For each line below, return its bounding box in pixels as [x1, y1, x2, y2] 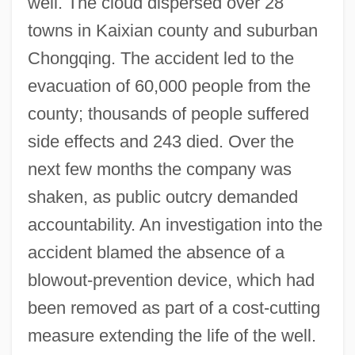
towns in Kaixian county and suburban [27, 20, 318, 40]
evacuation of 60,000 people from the [27, 75, 311, 96]
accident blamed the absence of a [27, 242, 284, 262]
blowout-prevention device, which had [27, 269, 315, 290]
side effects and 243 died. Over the [27, 131, 294, 151]
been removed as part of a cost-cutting [27, 297, 320, 318]
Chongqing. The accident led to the [27, 48, 294, 68]
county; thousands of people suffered [27, 103, 309, 124]
